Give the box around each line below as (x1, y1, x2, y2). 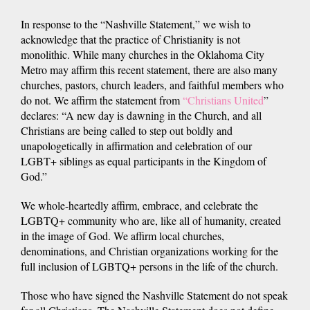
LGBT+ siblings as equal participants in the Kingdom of (21, 153, 266, 168)
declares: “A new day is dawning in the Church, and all (21, 107, 262, 122)
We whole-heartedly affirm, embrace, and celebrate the (21, 197, 258, 212)
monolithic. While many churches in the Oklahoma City (21, 46, 264, 62)
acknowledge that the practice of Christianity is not (21, 31, 240, 46)
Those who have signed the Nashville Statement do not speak (21, 287, 288, 302)
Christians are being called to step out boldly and (21, 122, 232, 138)
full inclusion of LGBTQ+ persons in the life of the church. (21, 258, 278, 273)
